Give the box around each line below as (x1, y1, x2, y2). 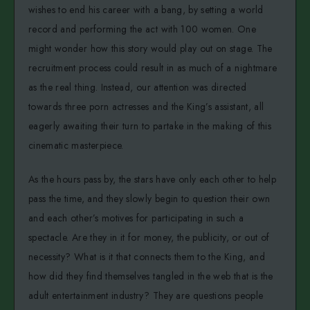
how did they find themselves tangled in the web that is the (28, 268, 273, 283)
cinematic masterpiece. (28, 138, 124, 153)
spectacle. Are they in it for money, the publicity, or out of (28, 230, 270, 244)
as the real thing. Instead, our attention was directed (28, 80, 246, 95)
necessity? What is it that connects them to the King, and (28, 249, 265, 264)
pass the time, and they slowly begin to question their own (28, 191, 271, 206)
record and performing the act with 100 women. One (28, 22, 257, 37)
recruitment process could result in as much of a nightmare (28, 61, 277, 75)
